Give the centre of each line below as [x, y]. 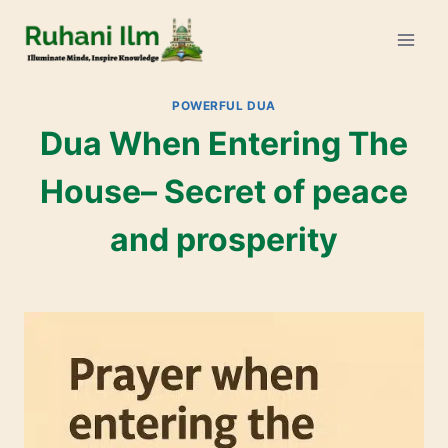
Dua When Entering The [224, 144]
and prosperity [224, 240]
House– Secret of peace [224, 192]
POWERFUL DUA [224, 105]
